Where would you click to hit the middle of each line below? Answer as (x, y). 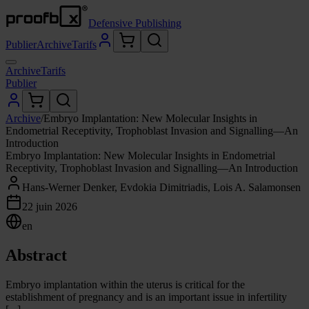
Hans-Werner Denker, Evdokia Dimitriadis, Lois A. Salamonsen (161, 187)
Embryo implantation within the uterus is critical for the (125, 284)
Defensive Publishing (135, 23)
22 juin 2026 (50, 207)
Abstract (36, 255)
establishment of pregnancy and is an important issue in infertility (146, 297)
